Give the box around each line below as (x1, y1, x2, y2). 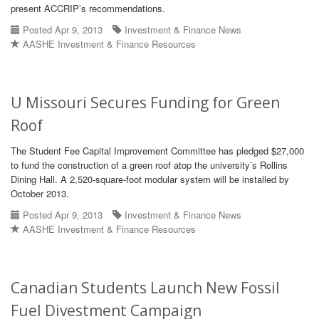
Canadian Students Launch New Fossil (11, 278, 280, 298)
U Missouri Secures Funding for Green (11, 93, 280, 113)
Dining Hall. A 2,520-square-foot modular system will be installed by (11, 172, 289, 186)
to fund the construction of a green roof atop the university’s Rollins (11, 158, 288, 172)
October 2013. (11, 187, 69, 200)
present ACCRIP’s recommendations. (11, 1, 165, 15)
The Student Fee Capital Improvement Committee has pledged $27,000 (11, 144, 304, 157)
